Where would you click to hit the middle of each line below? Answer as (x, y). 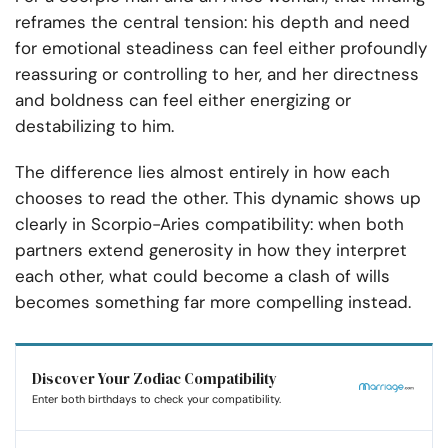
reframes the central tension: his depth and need (212, 21)
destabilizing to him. (94, 125)
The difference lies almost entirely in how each (202, 171)
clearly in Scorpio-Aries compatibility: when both (209, 223)
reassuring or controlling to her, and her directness (217, 73)
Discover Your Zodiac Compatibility (154, 378)
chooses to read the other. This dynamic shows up (218, 197)
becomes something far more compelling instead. (213, 301)
